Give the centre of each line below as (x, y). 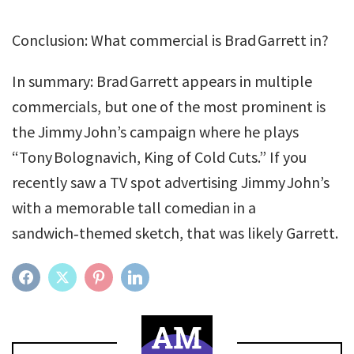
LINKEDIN (171, 277)
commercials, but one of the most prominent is (169, 106)
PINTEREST (137, 277)
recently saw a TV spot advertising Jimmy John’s (171, 182)
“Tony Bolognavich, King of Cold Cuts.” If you (159, 157)
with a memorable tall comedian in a (134, 207)
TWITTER (96, 277)
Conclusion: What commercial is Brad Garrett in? (170, 40)
